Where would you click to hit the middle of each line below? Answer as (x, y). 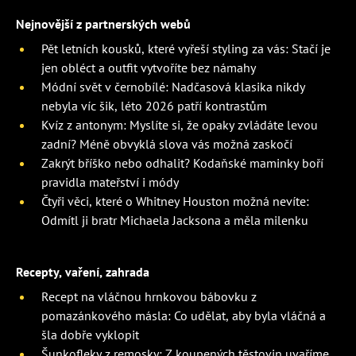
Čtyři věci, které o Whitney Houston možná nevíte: (175, 201)
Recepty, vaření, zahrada (83, 272)
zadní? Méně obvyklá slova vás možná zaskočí (167, 144)
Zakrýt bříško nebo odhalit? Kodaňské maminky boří (182, 163)
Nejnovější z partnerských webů (103, 24)
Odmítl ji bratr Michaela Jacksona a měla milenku (175, 221)
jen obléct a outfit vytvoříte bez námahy (149, 68)
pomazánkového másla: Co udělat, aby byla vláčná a (184, 316)
